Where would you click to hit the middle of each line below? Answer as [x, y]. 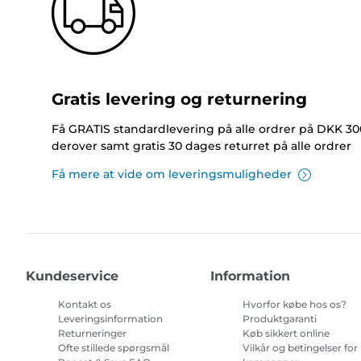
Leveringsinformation [110, 319]
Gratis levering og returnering [179, 100]
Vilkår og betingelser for [301, 348]
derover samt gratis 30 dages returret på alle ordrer [201, 146]
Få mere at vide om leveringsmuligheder [172, 174]
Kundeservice [72, 276]
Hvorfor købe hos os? [295, 305]
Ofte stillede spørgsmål [114, 348]
